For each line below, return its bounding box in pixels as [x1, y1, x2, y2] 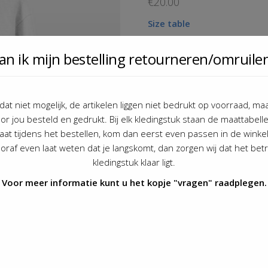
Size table [147, 17, 190, 29]
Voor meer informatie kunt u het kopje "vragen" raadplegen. [1, 176, 267, 188]
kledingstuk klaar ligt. [93, 156, 175, 168]
